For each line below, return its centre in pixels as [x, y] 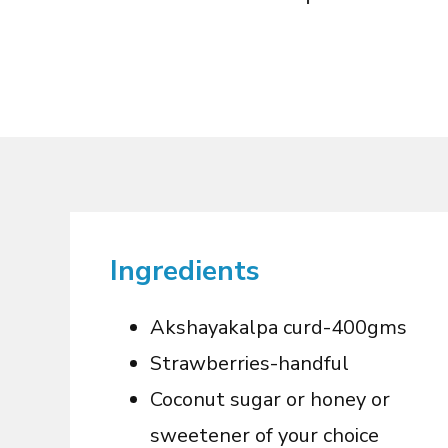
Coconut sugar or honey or [270, 399]
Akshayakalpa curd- [240, 327]
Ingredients [185, 271]
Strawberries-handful [249, 363]
